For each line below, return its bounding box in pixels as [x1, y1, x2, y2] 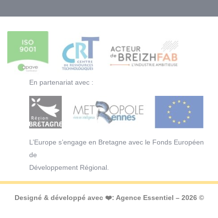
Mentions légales [54, 206, 111, 215]
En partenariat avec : [29, 78, 93, 87]
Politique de [163, 206, 203, 215]
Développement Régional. [29, 163, 109, 172]
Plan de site [118, 206, 157, 215]
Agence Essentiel [115, 194, 174, 202]
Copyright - [15, 206, 54, 215]
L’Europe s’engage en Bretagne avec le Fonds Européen [29, 138, 204, 146]
